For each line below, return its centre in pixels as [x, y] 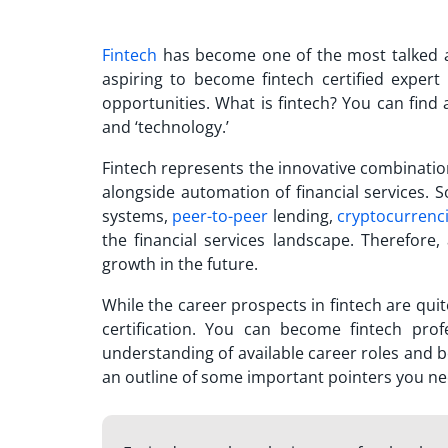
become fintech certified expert [317, 78]
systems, [137, 215]
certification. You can [191, 328]
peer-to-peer [220, 215]
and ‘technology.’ [167, 126]
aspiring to [148, 78]
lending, [303, 215]
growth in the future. [182, 263]
